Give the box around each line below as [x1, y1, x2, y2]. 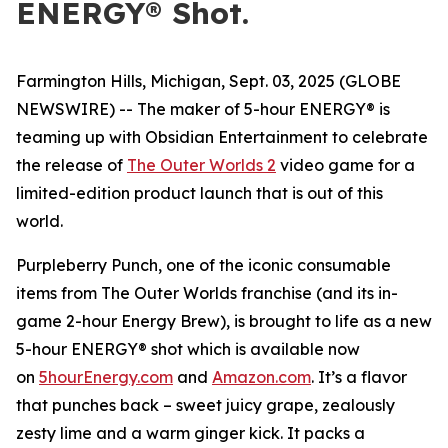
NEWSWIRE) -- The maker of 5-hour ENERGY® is [16, 99, 390, 119]
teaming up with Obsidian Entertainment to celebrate [16, 127, 428, 147]
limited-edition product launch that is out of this [16, 183, 383, 203]
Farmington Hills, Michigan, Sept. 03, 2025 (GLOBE [16, 71, 401, 91]
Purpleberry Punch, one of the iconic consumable [16, 255, 391, 275]
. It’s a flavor [311, 367, 407, 387]
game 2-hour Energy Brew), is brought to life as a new [16, 311, 432, 331]
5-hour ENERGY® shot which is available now [16, 339, 360, 359]
